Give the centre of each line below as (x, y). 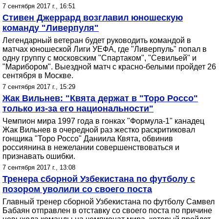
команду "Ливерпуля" (51, 28)
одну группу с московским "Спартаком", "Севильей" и (99, 58)
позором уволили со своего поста (77, 189)
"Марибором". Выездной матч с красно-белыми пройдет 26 (109, 67)
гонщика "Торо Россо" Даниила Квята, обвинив (88, 139)
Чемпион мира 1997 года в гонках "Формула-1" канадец (103, 121)
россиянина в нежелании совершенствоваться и (91, 147)
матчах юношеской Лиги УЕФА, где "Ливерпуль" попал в (105, 49)
